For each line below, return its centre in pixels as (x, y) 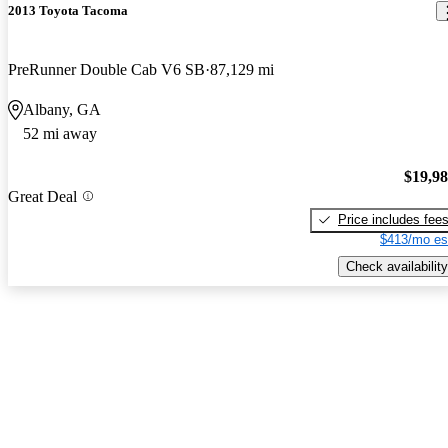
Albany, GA (62, 110)
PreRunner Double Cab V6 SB (106, 70)
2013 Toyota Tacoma (68, 11)
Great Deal (42, 196)
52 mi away (60, 134)
